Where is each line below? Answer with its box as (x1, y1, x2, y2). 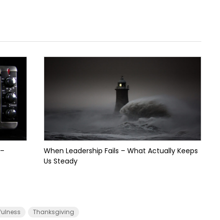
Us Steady (43, 156, 78, 166)
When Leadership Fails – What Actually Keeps (43, 146, 198, 156)
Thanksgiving (33, 208, 74, 216)
